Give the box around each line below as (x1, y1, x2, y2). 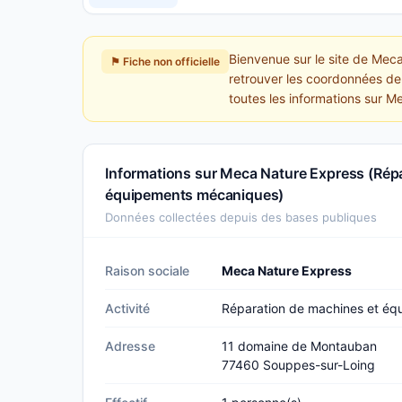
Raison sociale (105, 263, 189, 278)
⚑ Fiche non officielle (110, 55, 220, 68)
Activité (105, 301, 150, 316)
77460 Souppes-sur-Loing (222, 357, 375, 372)
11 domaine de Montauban (222, 338, 377, 354)
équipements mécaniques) (105, 186, 284, 204)
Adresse (105, 338, 155, 354)
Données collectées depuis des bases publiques (105, 210, 377, 224)
